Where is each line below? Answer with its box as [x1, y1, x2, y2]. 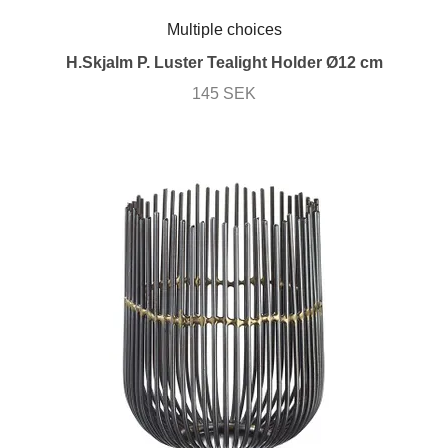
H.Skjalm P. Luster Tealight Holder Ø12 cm [65, 54, 383, 72]
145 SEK [192, 85, 256, 103]
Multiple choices [166, 20, 282, 38]
